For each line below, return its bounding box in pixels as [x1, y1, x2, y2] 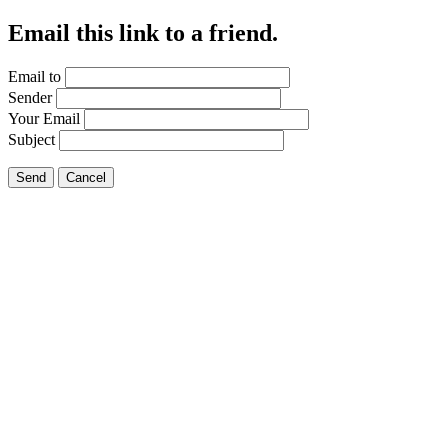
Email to [8, 67, 61, 85]
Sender [8, 88, 52, 106]
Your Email [8, 109, 80, 127]
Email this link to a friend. [8, 19, 278, 46]
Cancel [66, 169, 106, 185]
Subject [8, 130, 55, 148]
